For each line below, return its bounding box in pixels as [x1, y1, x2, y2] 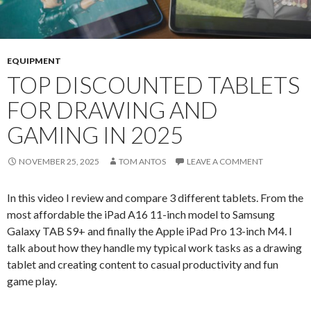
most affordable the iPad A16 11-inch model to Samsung [7, 208, 275, 221]
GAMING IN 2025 [7, 121, 183, 149]
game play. [7, 274, 57, 288]
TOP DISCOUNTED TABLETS [7, 71, 300, 99]
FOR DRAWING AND [7, 96, 218, 124]
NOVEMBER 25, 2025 [19, 156, 99, 167]
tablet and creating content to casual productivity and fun [7, 258, 278, 271]
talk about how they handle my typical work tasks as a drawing [7, 241, 302, 255]
